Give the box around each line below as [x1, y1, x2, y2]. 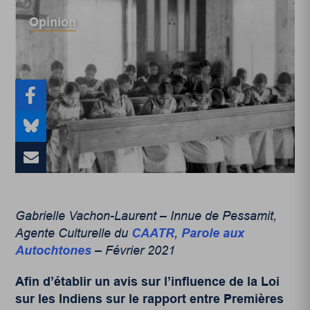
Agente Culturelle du [15, 226, 129, 240]
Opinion [29, 15, 77, 29]
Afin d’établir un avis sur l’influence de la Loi [15, 274, 280, 289]
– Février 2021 [91, 243, 176, 257]
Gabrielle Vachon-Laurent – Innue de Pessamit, [15, 208, 277, 223]
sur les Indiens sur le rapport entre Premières [15, 291, 284, 306]
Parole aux [181, 226, 245, 240]
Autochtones [15, 243, 92, 257]
